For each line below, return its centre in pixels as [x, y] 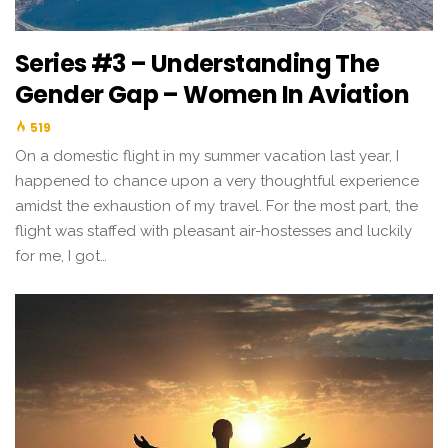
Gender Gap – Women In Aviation [212, 94]
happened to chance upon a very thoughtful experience [217, 181]
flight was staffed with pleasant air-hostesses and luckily [213, 231]
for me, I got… [61, 256]
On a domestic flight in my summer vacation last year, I [207, 156]
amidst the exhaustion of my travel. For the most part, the [216, 206]
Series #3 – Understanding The [197, 63]
